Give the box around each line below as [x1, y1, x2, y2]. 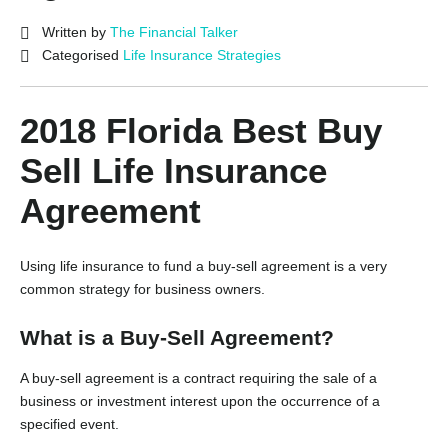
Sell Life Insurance [20, 151, 327, 191]
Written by [42, 24, 110, 41]
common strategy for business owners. [20, 281, 265, 298]
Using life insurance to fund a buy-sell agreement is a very [20, 258, 387, 275]
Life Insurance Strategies [123, 47, 281, 64]
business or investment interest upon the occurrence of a [20, 392, 380, 409]
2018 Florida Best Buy [20, 111, 382, 151]
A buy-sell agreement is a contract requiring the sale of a [20, 369, 377, 386]
